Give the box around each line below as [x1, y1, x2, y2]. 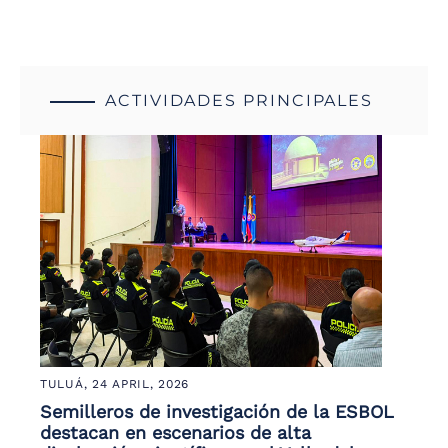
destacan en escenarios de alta [40, 422, 311, 444]
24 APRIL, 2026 [92, 377, 190, 392]
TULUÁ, [40, 377, 93, 392]
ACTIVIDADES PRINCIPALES [105, 91, 374, 111]
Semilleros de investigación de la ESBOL [40, 401, 394, 423]
